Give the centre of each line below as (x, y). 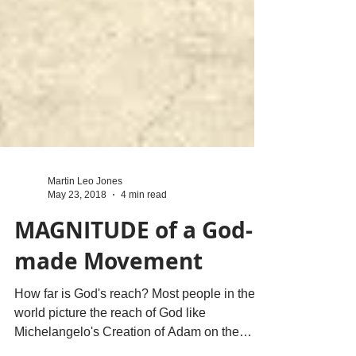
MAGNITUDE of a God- (133, 249)
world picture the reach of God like (110, 332)
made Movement (108, 280)
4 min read (144, 213)
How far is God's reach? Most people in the (135, 313)
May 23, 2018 (77, 213)
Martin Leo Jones (85, 200)
